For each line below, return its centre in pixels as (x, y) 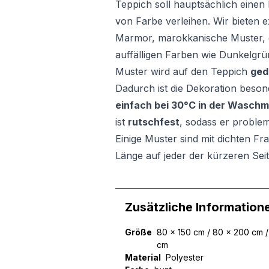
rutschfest (154, 122)
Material (143, 257)
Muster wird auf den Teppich (183, 71)
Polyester (185, 257)
